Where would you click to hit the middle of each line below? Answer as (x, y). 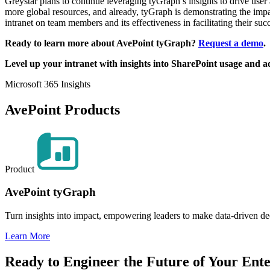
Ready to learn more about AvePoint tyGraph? (102, 43)
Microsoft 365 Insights (48, 84)
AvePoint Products (62, 109)
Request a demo (231, 43)
